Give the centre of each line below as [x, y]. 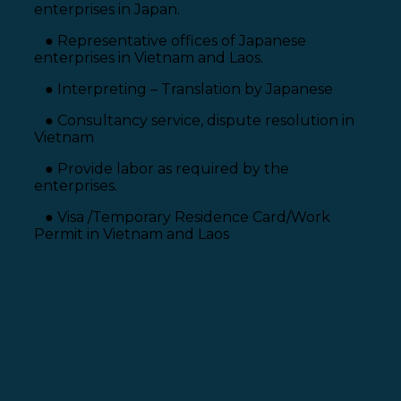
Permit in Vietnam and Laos [132, 235]
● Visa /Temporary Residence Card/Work [182, 218]
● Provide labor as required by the [162, 169]
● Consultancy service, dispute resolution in [194, 121]
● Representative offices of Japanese [170, 41]
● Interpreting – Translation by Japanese [183, 90]
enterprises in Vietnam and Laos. [149, 58]
